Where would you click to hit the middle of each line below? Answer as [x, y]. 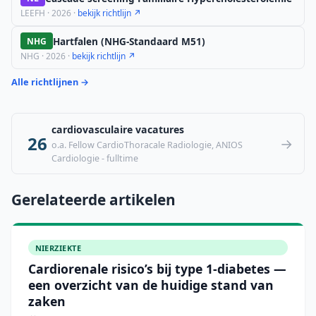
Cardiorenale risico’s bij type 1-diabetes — [157, 268]
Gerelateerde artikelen [93, 200]
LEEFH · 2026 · [49, 13]
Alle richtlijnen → [50, 81]
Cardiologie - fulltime [95, 159]
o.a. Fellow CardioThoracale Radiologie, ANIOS [147, 145]
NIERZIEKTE [58, 248]
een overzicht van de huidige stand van [151, 285]
